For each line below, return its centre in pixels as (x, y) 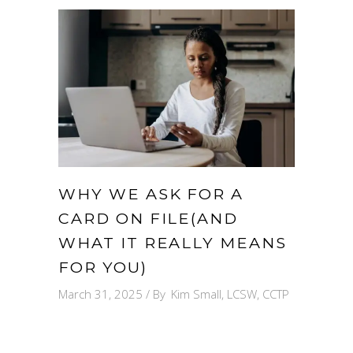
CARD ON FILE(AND (149, 218)
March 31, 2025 (100, 294)
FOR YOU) (103, 267)
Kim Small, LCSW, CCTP (230, 294)
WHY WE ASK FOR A (151, 193)
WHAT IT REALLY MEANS (173, 242)
